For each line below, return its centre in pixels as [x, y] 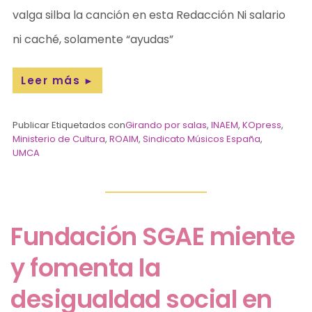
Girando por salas [166, 125]
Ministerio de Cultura [59, 139]
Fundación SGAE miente [153, 236]
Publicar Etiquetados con [69, 125]
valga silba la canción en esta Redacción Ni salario [149, 15]
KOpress [262, 125]
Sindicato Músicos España [202, 139]
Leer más [51, 80]
